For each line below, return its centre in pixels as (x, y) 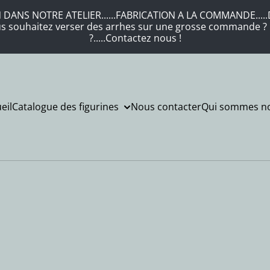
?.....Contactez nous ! (135, 38)
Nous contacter (166, 107)
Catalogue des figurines (65, 107)
